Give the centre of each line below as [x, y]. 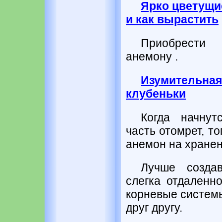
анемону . [152, 57]
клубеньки [156, 93]
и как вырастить [172, 20]
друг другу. [154, 208]
